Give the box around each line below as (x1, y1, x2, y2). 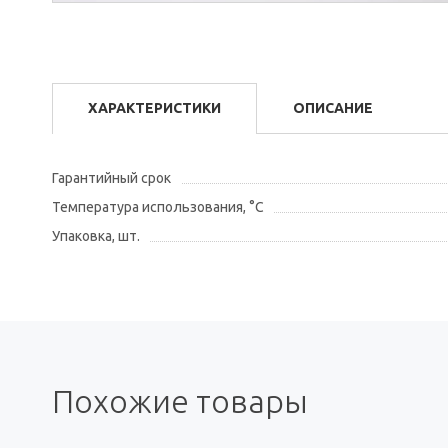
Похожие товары (52, 383, 308, 420)
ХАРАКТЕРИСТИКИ (88, 100, 221, 117)
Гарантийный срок (52, 170, 171, 187)
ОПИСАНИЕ (293, 100, 373, 117)
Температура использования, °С (52, 199, 264, 216)
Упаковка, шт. (52, 228, 140, 245)
